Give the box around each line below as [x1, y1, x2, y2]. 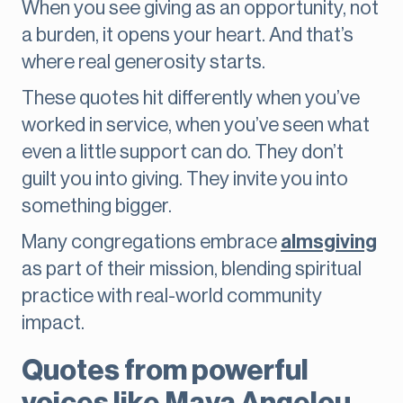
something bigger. [22, 196, 172, 217]
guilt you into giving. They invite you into [22, 169, 348, 190]
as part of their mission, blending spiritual [22, 259, 362, 280]
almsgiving [281, 232, 377, 253]
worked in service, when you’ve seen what [22, 115, 370, 136]
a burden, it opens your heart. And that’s [22, 25, 354, 46]
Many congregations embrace [22, 232, 281, 253]
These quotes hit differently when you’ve [22, 88, 360, 109]
